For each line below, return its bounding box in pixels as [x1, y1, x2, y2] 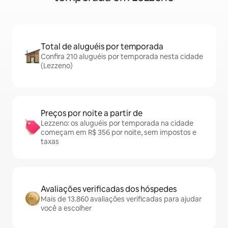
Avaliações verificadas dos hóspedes [41, 184, 177, 194]
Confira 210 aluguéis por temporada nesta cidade [41, 52, 203, 61]
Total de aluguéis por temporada [41, 41, 163, 52]
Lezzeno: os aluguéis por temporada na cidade [41, 119, 193, 128]
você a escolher [41, 204, 92, 213]
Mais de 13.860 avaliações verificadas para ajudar [41, 194, 202, 204]
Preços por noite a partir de [41, 108, 142, 119]
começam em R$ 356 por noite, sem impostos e [41, 128, 196, 137]
